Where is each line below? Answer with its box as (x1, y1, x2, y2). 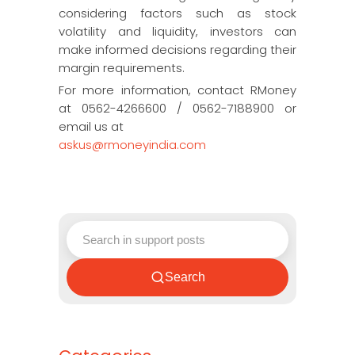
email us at (59, 118, 124, 135)
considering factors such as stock (59, 5, 296, 21)
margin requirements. (59, 59, 185, 76)
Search (164, 270, 205, 284)
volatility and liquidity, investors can (59, 23, 296, 40)
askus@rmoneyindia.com (59, 136, 206, 153)
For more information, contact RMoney (59, 82, 296, 98)
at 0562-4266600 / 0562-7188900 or (59, 100, 296, 116)
